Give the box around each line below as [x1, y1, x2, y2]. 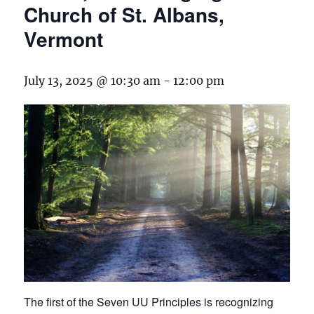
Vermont [24, 25, 104, 54]
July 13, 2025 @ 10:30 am [24, 74, 161, 88]
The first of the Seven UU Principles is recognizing [24, 293, 274, 310]
